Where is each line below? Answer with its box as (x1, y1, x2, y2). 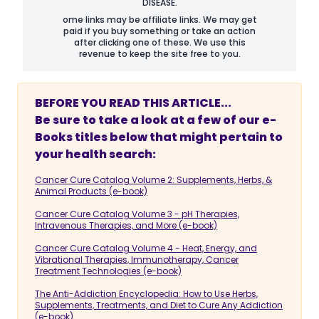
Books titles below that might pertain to (35, 129, 283, 145)
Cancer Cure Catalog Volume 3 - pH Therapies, (35, 208, 239, 220)
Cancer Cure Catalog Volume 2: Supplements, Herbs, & (35, 174, 272, 186)
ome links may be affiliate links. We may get (62, 14, 257, 26)
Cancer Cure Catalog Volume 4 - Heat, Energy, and (35, 242, 257, 254)
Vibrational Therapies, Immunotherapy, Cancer (35, 253, 239, 266)
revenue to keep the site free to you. (78, 48, 241, 60)
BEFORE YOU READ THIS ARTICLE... (35, 95, 231, 111)
